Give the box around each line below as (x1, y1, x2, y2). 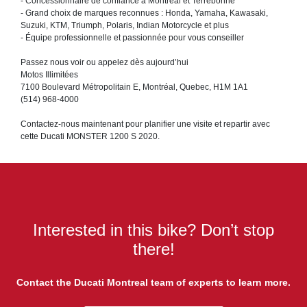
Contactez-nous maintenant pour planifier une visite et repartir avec (21, 119, 270, 130)
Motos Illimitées (21, 70, 78, 80)
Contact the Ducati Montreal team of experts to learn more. (16, 277, 291, 288)
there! (132, 240, 175, 259)
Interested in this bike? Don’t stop (33, 221, 274, 240)
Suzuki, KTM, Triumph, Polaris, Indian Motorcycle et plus (21, 21, 229, 31)
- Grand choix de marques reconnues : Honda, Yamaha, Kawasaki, (21, 8, 268, 19)
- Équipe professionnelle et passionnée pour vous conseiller (21, 33, 244, 43)
